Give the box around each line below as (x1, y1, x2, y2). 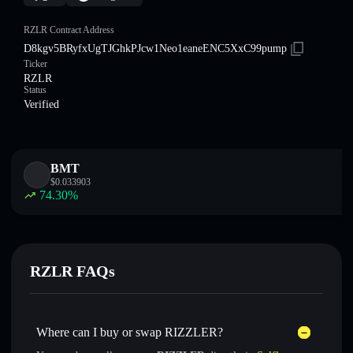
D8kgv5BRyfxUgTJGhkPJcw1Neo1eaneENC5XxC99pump (24, 43, 287, 54)
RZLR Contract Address (24, 24, 114, 35)
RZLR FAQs (30, 262, 115, 280)
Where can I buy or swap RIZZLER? (36, 325, 223, 339)
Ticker (24, 58, 47, 69)
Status (24, 84, 46, 95)
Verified (24, 98, 59, 110)
